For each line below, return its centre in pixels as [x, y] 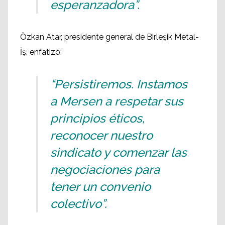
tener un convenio [100, 187]
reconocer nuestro [101, 136]
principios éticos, [97, 119]
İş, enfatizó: [41, 52]
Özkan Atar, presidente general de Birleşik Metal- [109, 37]
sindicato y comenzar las [119, 153]
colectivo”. [80, 204]
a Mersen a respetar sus [117, 101]
